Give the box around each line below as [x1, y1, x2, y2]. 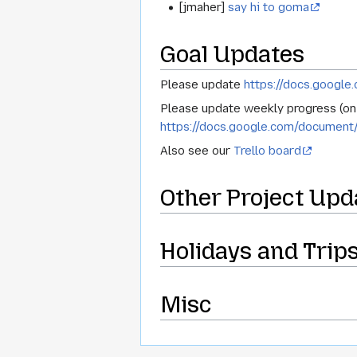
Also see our [160, 143, 233, 159]
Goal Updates [160, 40, 304, 68]
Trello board [233, 143, 301, 159]
